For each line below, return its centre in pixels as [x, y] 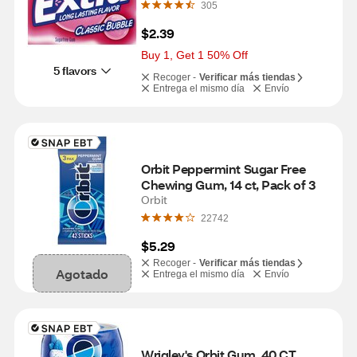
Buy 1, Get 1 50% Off [194, 55]
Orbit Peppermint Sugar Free [224, 169]
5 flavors [75, 70]
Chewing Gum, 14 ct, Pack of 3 [228, 184]
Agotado [82, 273]
